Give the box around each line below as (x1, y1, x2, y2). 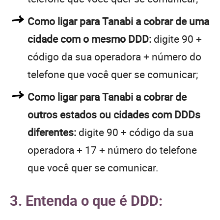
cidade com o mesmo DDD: (27, 31, 151, 46)
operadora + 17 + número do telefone (27, 142, 197, 157)
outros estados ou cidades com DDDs (27, 107, 200, 121)
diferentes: (27, 125, 76, 139)
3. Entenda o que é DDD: (10, 190, 163, 210)
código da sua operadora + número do (27, 49, 201, 63)
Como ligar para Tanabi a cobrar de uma (27, 14, 209, 28)
